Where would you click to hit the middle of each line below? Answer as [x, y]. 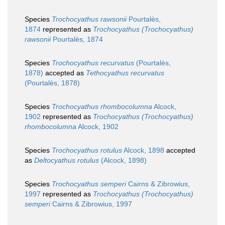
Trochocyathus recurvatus [93, 63]
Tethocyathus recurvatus [125, 73]
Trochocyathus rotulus [87, 150]
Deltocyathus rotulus [67, 160]
